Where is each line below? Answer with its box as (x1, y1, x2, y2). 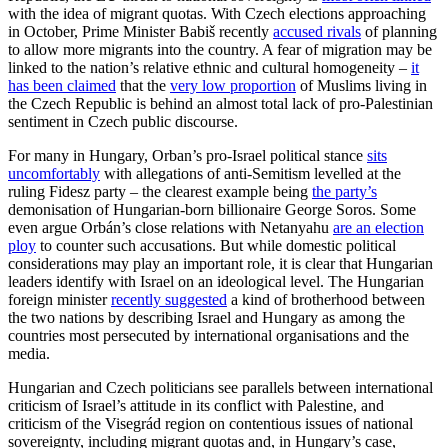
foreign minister (8, 290, 111, 308)
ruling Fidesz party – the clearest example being (8, 182, 312, 200)
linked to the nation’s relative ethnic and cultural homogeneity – (8, 58, 411, 76)
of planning (361, 22, 437, 40)
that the (116, 76, 170, 94)
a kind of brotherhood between (227, 290, 425, 308)
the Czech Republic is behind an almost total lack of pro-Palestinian (8, 94, 433, 112)
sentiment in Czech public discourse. (8, 112, 238, 130)
